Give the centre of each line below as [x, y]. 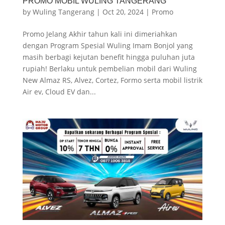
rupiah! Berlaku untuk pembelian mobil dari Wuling [109, 69]
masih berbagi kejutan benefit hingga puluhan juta [108, 57]
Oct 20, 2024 [123, 12]
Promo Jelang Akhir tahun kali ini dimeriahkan [100, 34]
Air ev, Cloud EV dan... [59, 92]
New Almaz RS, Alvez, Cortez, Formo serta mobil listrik [112, 80]
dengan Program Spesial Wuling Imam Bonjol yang [107, 46]
